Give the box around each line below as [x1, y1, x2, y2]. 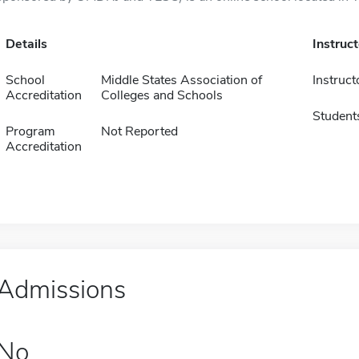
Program [5, 123, 55, 140]
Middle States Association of [100, 71, 262, 89]
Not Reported [100, 123, 178, 140]
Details [5, 35, 47, 53]
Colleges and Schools [100, 87, 223, 104]
